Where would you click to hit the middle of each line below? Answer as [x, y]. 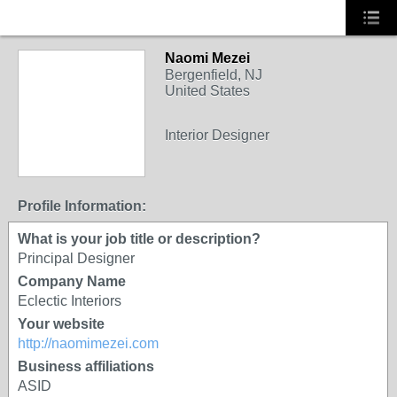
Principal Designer [76, 258]
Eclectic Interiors [70, 301]
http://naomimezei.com [88, 343]
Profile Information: [82, 206]
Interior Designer [217, 135]
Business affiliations [86, 366]
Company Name [72, 281]
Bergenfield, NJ [214, 75]
